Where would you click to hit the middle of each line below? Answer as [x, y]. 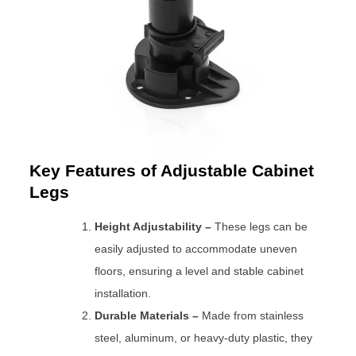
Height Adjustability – [153, 226]
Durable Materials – [147, 315]
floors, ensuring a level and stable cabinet [199, 271]
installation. [123, 293]
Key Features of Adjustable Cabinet [172, 170]
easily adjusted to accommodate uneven [196, 248]
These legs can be [260, 226]
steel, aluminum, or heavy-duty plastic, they [204, 337]
